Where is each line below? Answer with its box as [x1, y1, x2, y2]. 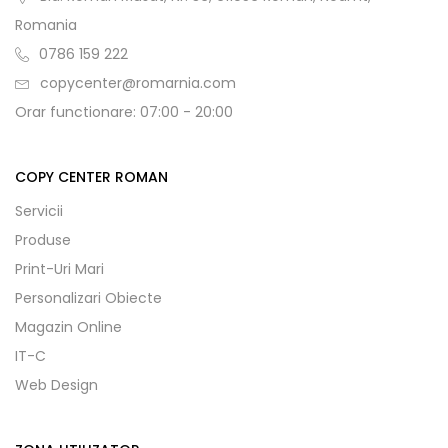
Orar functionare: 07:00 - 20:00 [15, 102, 233, 122]
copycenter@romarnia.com [40, 73, 236, 93]
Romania [15, 15, 77, 35]
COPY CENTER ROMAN [15, 167, 168, 187]
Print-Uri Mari [15, 259, 104, 279]
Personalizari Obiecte [15, 288, 162, 308]
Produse [15, 230, 71, 250]
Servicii [15, 201, 63, 221]
